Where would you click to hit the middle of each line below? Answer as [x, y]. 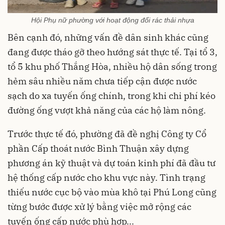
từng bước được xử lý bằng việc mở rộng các [99, 206]
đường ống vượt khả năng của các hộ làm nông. [107, 110]
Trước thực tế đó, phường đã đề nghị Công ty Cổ [107, 134]
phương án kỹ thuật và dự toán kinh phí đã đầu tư [111, 163]
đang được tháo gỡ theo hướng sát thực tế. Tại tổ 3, [113, 52]
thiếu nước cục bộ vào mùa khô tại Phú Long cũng [112, 192]
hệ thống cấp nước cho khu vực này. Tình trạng [106, 177]
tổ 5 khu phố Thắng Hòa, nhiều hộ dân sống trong [112, 66]
